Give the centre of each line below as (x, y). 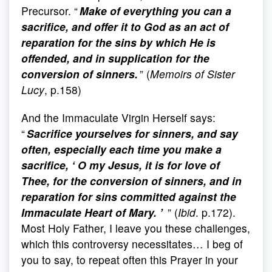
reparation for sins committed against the (129, 196)
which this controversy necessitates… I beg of (132, 244)
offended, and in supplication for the (115, 58)
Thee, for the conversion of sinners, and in (131, 181)
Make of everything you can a (155, 11)
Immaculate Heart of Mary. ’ (93, 212)
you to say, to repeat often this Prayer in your (130, 260)
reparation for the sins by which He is (118, 42)
